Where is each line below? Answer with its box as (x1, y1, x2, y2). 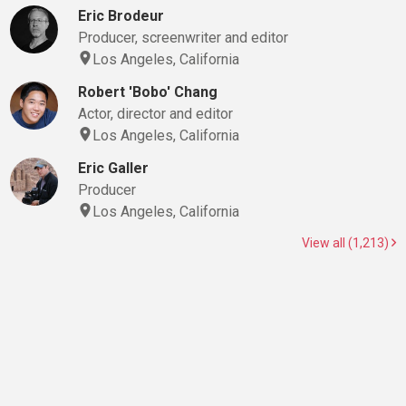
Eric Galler (77, 159, 149, 177)
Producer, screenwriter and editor (77, 28, 288, 46)
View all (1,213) (302, 235, 391, 250)
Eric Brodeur (77, 6, 164, 24)
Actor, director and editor (77, 104, 233, 122)
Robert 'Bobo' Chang (77, 82, 217, 101)
